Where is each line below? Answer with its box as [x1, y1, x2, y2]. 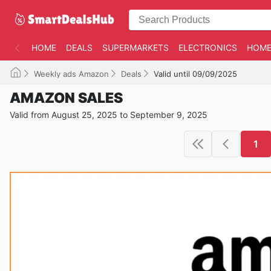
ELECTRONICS [178, 42, 237, 53]
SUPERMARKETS [102, 42, 169, 53]
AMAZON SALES [10, 90, 123, 106]
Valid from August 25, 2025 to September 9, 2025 [10, 109, 207, 120]
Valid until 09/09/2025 [154, 69, 237, 79]
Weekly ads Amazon [34, 69, 109, 79]
